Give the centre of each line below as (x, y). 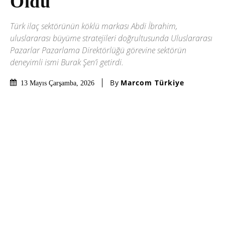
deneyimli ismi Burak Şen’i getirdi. (67, 62)
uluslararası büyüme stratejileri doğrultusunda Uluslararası (111, 38)
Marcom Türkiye (152, 83)
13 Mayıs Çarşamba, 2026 (58, 83)
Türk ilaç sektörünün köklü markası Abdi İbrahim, (94, 26)
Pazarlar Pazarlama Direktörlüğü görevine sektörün (98, 50)
